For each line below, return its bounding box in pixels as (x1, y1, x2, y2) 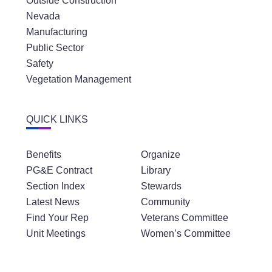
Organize (141, 149, 180, 160)
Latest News (25, 197, 80, 208)
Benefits (25, 149, 61, 160)
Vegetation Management (25, 74, 131, 85)
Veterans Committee (141, 212, 228, 223)
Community (141, 197, 190, 208)
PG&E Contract (25, 165, 92, 176)
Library (141, 165, 171, 176)
